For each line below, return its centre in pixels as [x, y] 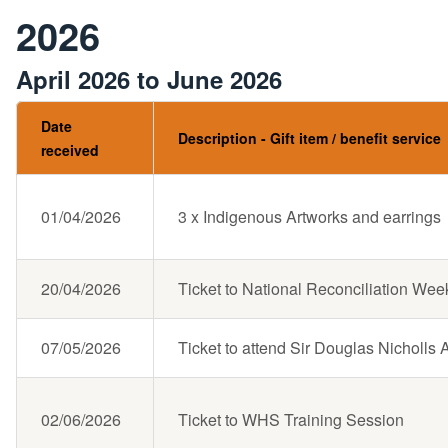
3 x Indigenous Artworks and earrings [311, 217]
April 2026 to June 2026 [149, 79]
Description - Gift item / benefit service [309, 138]
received [70, 150]
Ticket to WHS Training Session [291, 420]
